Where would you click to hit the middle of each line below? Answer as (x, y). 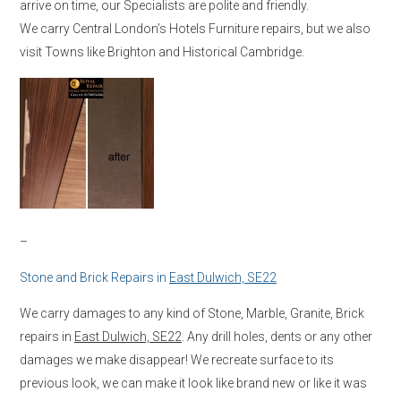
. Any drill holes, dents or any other (277, 336)
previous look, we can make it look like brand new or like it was (193, 383)
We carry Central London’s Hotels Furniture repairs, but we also (195, 28)
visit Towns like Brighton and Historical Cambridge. (162, 51)
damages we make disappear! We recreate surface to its (177, 359)
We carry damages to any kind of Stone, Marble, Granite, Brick (192, 313)
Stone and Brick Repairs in (94, 277)
